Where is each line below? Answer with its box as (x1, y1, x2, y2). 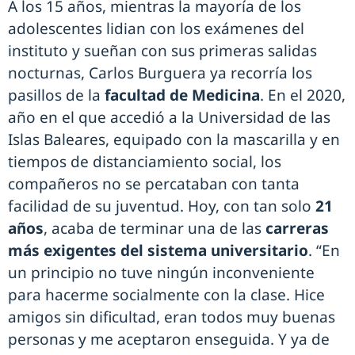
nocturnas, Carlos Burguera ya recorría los (8, 62, 312, 83)
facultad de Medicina (105, 84, 260, 105)
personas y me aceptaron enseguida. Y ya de (8, 328, 330, 349)
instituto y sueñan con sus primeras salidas (8, 40, 317, 61)
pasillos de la (8, 84, 105, 105)
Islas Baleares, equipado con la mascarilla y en (8, 128, 340, 150)
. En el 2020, (260, 84, 345, 105)
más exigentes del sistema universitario (8, 239, 308, 261)
